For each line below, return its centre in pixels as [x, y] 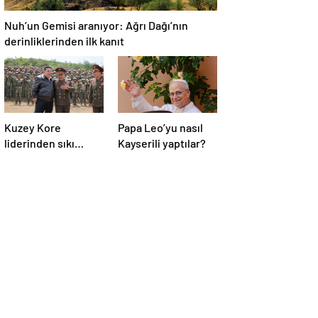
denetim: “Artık [42, 159]
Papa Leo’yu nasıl [160, 128]
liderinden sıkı [39, 143]
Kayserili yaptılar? [162, 143]
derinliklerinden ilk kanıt [64, 41]
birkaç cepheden [46, 175]
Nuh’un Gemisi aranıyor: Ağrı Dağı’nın [96, 26]
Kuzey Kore [33, 128]
